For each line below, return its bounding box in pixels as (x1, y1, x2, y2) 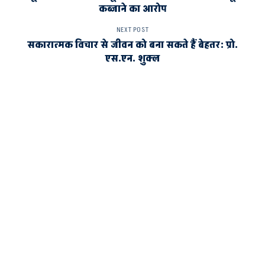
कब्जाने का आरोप (98, 1, 167, 16)
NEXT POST (116, 24, 149, 35)
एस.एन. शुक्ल (105, 51, 160, 66)
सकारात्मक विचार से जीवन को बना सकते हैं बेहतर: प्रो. (27, 37, 238, 52)
